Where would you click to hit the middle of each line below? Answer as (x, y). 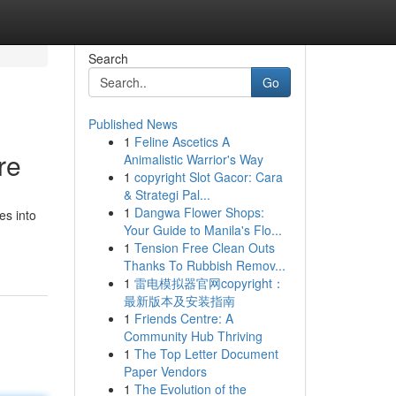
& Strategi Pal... (167, 194)
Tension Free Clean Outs (204, 247)
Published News (133, 124)
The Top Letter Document (206, 354)
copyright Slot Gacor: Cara (208, 177)
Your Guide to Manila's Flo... (202, 230)
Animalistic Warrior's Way (193, 159)
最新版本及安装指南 (179, 301)
